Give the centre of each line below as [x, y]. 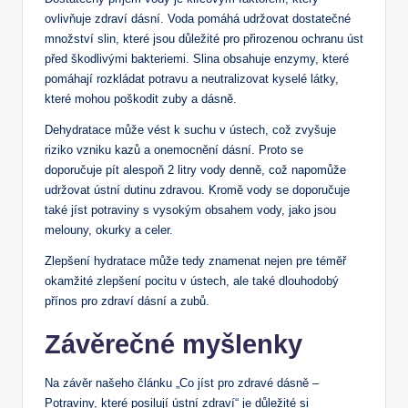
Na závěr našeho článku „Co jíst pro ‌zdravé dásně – [182, 382]
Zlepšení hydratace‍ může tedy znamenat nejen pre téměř [195, 260]
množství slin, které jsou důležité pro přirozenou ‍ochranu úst [204, 38]
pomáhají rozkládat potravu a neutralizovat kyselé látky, [192, 78]
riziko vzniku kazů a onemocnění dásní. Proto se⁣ [174, 149]
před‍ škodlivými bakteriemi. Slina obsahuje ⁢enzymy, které [197, 58]
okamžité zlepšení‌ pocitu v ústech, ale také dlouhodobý [192, 280]
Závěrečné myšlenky [173, 344]
